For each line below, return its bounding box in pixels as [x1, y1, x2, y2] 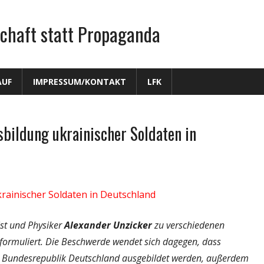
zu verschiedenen [152, 219, 225, 232]
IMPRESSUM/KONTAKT [32, 75, 126, 87]
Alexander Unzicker [64, 219, 152, 232]
